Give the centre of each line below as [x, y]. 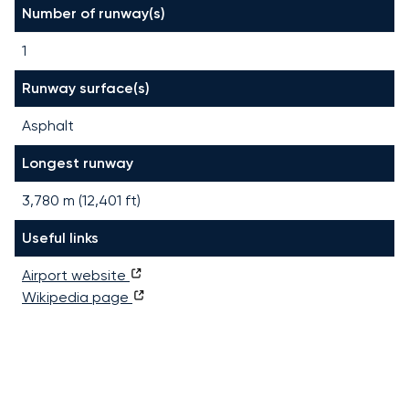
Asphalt [48, 125]
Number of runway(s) [94, 13]
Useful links [60, 237]
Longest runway [78, 163]
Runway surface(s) [86, 88]
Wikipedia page [77, 297]
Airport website [76, 275]
